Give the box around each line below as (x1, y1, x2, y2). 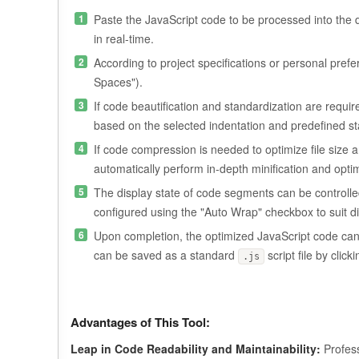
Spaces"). (94, 74, 143, 90)
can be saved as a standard (94, 247, 238, 263)
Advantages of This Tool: (71, 313, 210, 331)
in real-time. (94, 30, 154, 46)
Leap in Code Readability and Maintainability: (71, 341, 321, 357)
